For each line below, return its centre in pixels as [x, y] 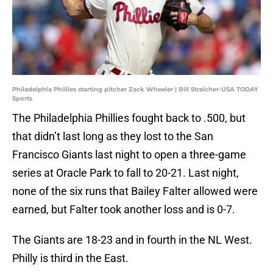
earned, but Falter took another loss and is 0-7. [124, 210]
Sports [22, 99]
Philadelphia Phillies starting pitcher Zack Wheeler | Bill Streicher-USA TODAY [135, 90]
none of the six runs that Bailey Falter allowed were [135, 191]
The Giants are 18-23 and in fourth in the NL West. [132, 240]
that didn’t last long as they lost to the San [113, 136]
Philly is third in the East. [72, 258]
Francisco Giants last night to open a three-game [129, 155]
